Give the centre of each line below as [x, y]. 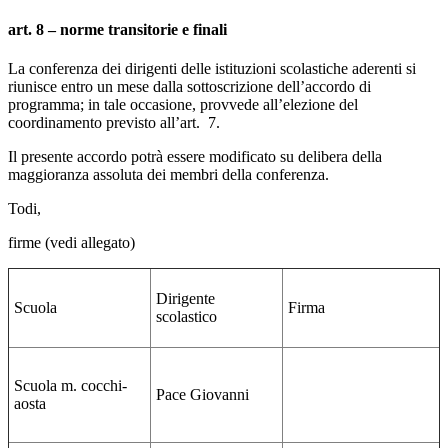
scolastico [186, 317]
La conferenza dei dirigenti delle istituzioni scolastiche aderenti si [212, 69]
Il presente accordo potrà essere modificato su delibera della [195, 157]
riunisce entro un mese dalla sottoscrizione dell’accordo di [189, 87]
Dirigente [185, 299]
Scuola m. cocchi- [70, 386]
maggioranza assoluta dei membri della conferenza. [168, 175]
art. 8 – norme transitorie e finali [117, 30]
